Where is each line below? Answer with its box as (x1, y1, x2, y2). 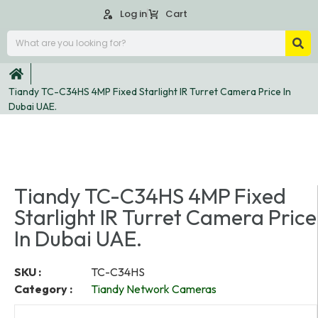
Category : (14, 282, 72, 296)
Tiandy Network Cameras (91, 282, 216, 296)
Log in (120, 7, 148, 21)
